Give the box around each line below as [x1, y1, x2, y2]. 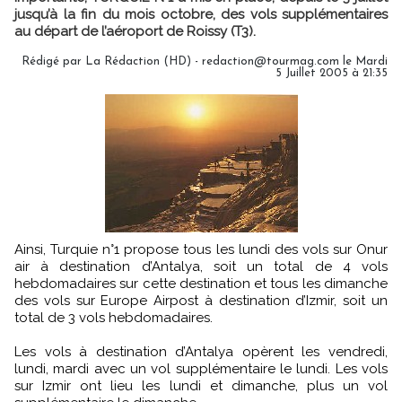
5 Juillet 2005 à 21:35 [275, 67, 388, 79]
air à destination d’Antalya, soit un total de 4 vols [14, 258, 388, 275]
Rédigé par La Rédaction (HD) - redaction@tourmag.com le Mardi [22, 56, 388, 67]
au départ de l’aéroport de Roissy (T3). [14, 23, 256, 39]
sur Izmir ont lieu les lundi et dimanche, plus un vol [14, 378, 388, 394]
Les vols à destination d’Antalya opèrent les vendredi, [14, 344, 388, 360]
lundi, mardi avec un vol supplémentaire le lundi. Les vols [14, 361, 388, 377]
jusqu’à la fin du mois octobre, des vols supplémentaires [14, 6, 388, 22]
